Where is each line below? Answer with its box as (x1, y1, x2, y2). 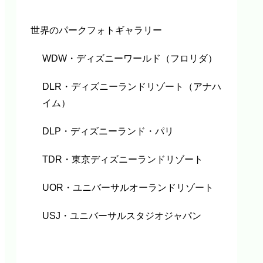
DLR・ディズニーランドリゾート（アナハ (42, 82, 221, 92)
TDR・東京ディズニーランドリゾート (42, 154, 203, 165)
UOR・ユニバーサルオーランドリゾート (42, 183, 214, 193)
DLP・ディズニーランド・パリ (42, 126, 174, 137)
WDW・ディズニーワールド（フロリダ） (42, 53, 217, 64)
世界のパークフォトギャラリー (31, 25, 162, 36)
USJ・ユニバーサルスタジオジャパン (42, 211, 201, 221)
